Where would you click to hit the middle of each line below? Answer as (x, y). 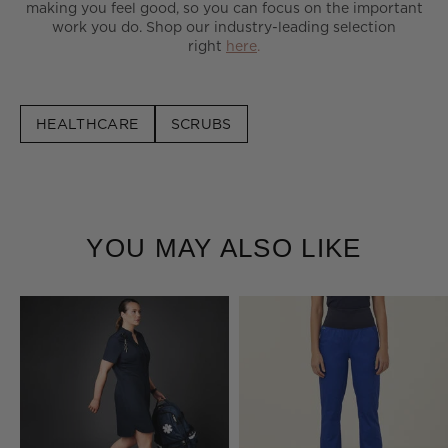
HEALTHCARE (87, 123)
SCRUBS (201, 123)
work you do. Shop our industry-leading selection (224, 26)
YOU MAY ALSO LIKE (224, 247)
